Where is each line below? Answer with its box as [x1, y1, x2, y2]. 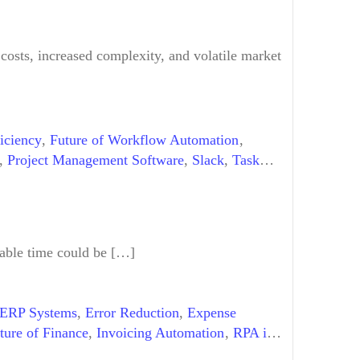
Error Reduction [85, 304, 179, 321]
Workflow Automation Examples [4, 172, 197, 189]
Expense [187, 304, 236, 321]
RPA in [233, 324, 274, 341]
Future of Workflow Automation [50, 132, 239, 149]
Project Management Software [7, 152, 184, 169]
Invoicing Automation [96, 324, 225, 341]
